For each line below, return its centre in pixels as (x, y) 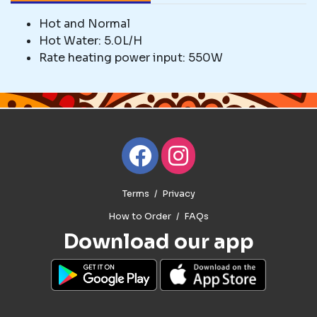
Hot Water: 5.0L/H (91, 41)
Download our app (158, 242)
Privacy (178, 194)
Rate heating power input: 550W (131, 58)
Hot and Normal (85, 24)
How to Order (140, 217)
